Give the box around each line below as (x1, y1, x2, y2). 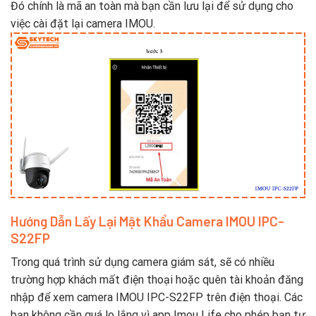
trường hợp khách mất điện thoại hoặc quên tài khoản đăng (11, 273, 303, 287)
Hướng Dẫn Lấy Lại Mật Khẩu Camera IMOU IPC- (11, 212, 284, 229)
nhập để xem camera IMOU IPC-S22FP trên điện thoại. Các (11, 291, 303, 305)
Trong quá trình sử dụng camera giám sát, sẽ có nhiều (11, 255, 274, 269)
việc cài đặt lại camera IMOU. (11, 16, 155, 30)
